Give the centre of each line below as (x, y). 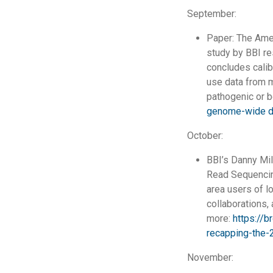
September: (211, 13)
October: (205, 135)
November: (210, 257)
